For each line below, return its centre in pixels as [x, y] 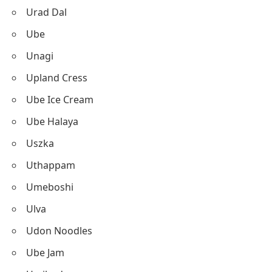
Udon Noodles [59, 230]
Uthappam [51, 165]
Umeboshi [50, 187]
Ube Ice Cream [60, 99]
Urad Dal [46, 12]
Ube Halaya [52, 121]
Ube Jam [45, 252]
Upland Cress [57, 77]
